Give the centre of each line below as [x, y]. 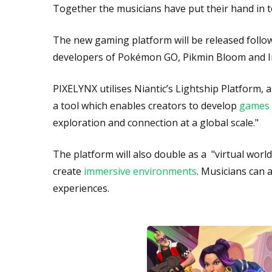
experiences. [81, 188]
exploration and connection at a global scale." [156, 123]
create [68, 171]
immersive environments [140, 171]
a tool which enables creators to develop [146, 106]
